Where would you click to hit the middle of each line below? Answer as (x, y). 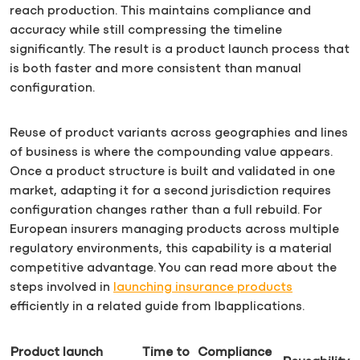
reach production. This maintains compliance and (160, 11)
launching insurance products (203, 287)
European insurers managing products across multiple (174, 229)
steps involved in (61, 287)
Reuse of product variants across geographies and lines (179, 133)
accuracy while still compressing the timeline (146, 30)
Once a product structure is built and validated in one (172, 172)
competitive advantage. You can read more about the (173, 268)
